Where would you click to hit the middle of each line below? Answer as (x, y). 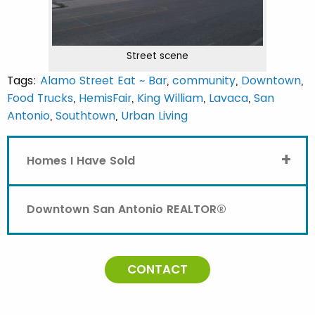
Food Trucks (40, 98)
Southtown (85, 116)
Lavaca (229, 98)
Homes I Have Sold (81, 161)
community (204, 81)
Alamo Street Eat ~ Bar (103, 81)
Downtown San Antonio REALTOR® (127, 209)
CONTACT (157, 269)
